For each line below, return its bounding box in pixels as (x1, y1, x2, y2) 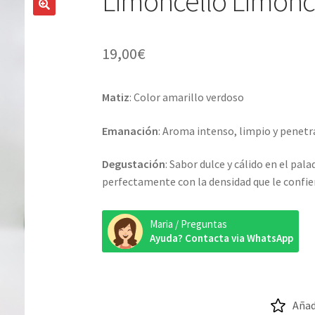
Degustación (102, 157, 166, 172)
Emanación (102, 123, 159, 138)
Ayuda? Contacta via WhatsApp (150, 231, 294, 245)
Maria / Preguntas (150, 217, 228, 231)
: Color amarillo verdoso (129, 90, 245, 105)
